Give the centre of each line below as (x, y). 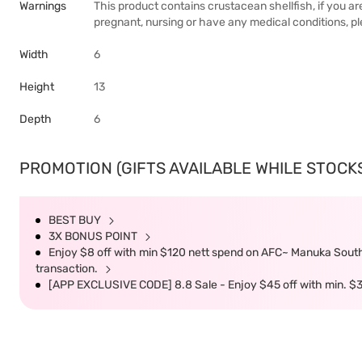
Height (37, 87)
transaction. (68, 269)
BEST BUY (76, 220)
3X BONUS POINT (94, 236)
